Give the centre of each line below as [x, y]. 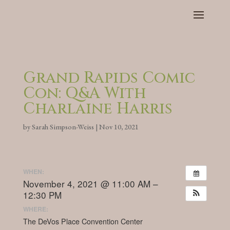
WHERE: [35, 209]
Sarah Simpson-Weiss [63, 127]
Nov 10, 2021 [119, 127]
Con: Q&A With [84, 93]
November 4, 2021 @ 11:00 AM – [90, 183]
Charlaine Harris [98, 109]
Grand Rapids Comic [109, 78]
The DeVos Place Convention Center [83, 221]
